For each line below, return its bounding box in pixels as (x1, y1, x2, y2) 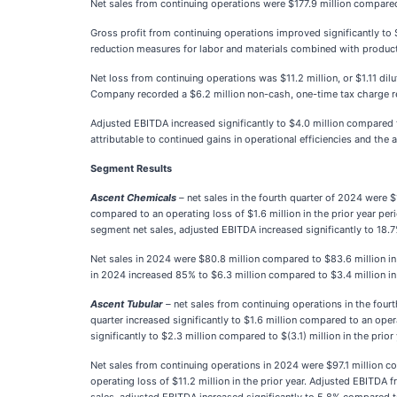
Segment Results (90, 162, 172, 175)
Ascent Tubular (90, 298, 163, 310)
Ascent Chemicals (90, 191, 176, 204)
